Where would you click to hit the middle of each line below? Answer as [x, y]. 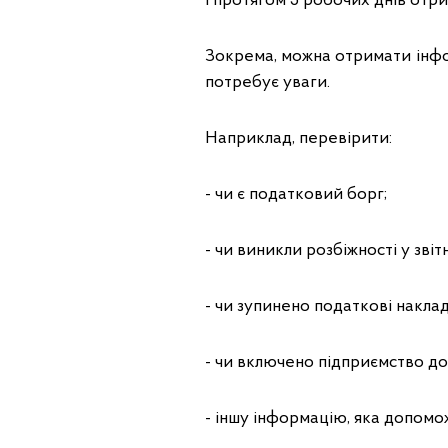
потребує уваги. [267, 82]
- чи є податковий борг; [295, 194]
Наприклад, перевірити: [298, 138]
